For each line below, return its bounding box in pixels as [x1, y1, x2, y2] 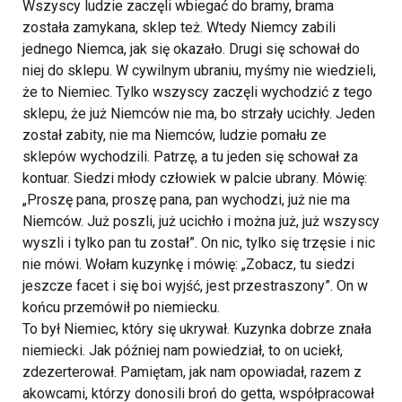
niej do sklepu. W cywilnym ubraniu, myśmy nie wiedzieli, [22, 62, 376, 79]
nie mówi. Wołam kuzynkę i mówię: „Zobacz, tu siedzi [22, 256, 354, 273]
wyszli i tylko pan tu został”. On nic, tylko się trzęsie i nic [22, 234, 375, 251]
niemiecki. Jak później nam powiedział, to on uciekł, [22, 342, 343, 359]
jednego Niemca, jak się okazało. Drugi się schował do [22, 40, 360, 57]
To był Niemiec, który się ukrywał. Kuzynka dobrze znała [22, 320, 371, 337]
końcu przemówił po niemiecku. [22, 299, 220, 316]
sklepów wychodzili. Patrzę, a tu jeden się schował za [22, 148, 358, 165]
